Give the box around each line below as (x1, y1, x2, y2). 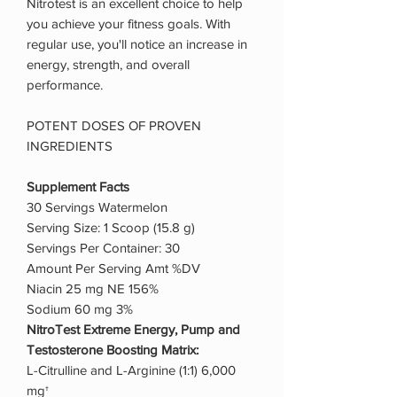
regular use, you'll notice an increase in (27, 35, 247, 51)
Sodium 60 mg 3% (27, 300, 133, 316)
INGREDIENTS (27, 137, 113, 153)
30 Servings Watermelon (27, 198, 167, 214)
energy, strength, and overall (27, 56, 190, 72)
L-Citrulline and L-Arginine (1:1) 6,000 (27, 362, 236, 378)
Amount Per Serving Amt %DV (27, 260, 200, 276)
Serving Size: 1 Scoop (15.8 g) (27, 219, 195, 235)
